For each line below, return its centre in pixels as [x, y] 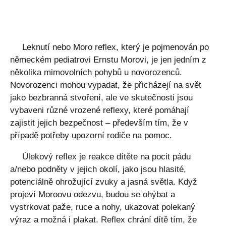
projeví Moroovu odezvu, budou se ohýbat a [93, 194]
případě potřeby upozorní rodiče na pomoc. [91, 135]
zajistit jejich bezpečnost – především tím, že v [99, 123]
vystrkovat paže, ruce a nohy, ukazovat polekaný [103, 207]
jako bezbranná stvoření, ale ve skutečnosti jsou [101, 98]
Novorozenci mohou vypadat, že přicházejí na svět [106, 85]
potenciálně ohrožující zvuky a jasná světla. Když [104, 182]
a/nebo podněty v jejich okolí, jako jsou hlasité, [98, 169]
